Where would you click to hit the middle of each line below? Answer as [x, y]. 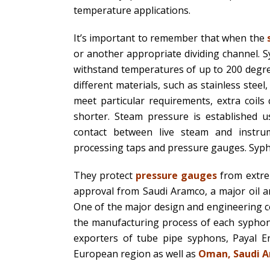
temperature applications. [132, 10]
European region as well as [136, 254]
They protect [103, 175]
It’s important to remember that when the [171, 38]
